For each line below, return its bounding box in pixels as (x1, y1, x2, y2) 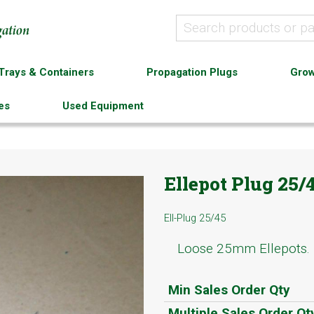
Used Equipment (62, 100, 144, 112)
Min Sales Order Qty (168, 282, 290, 299)
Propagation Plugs (146, 66, 238, 78)
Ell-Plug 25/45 (163, 211, 226, 224)
